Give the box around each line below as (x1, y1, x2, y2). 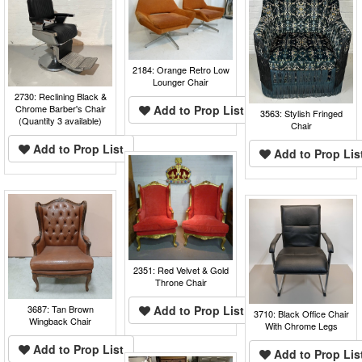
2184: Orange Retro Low (132, 63, 229, 77)
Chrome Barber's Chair (15, 101, 106, 115)
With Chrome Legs (264, 318, 338, 332)
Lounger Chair (153, 75, 209, 89)
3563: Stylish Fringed (259, 106, 343, 120)
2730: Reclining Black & (14, 89, 107, 103)
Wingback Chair (29, 314, 92, 327)
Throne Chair (154, 275, 207, 288)
